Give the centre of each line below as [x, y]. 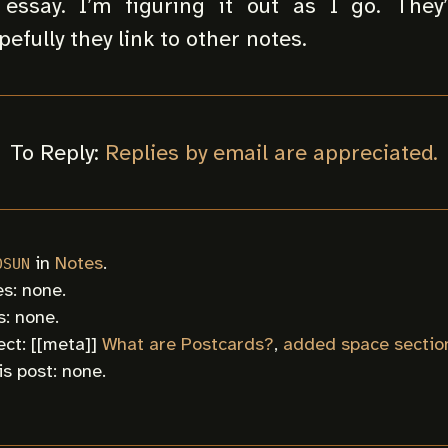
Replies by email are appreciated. [271, 153]
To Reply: [57, 153]
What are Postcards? [188, 344]
